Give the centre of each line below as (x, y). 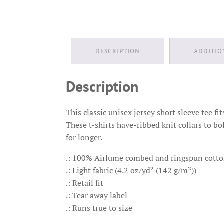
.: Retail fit (85, 183)
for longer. (84, 137)
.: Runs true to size (99, 208)
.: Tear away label (97, 195)
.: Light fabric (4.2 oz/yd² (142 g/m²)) (131, 170)
